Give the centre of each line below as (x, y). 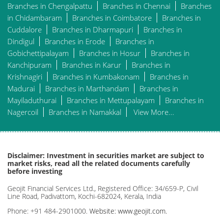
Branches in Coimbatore (112, 17)
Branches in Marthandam (87, 88)
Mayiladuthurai (32, 100)
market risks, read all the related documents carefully (99, 163)
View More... (154, 112)
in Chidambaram (35, 17)
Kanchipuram (29, 65)
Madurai (21, 88)
